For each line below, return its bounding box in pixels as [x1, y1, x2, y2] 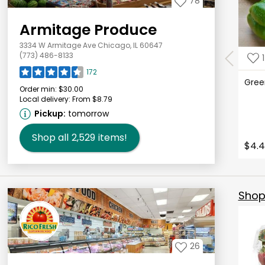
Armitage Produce [19, 19, 157, 40]
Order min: [19, 83, 57, 94]
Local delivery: [19, 93, 70, 104]
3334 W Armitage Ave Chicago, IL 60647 [19, 40, 163, 50]
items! [98, 130, 127, 144]
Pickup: [34, 107, 66, 119]
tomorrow [67, 107, 109, 119]
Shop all [31, 130, 69, 144]
